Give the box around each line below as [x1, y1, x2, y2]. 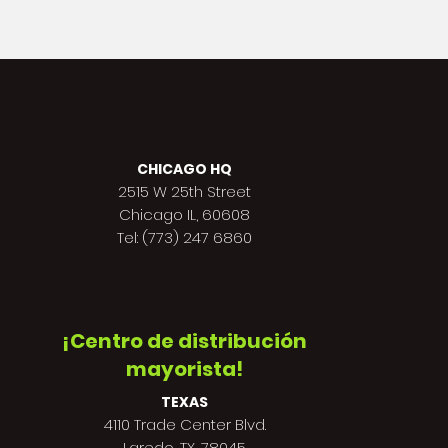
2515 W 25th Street [118, 181, 251, 202]
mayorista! [125, 355, 243, 383]
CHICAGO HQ [137, 159, 232, 179]
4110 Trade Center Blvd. [103, 414, 266, 435]
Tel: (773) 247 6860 [117, 227, 252, 248]
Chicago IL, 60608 [119, 204, 250, 225]
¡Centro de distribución [61, 327, 307, 355]
